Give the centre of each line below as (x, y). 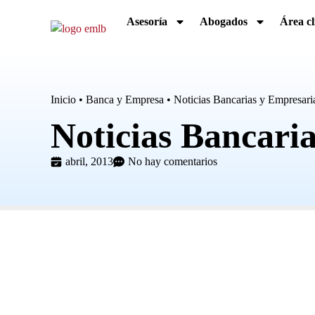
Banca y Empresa (125, 99)
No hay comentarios (173, 162)
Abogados (224, 21)
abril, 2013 (89, 162)
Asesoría (147, 21)
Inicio (63, 99)
